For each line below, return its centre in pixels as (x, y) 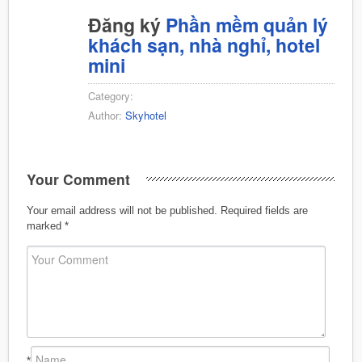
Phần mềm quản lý (247, 24)
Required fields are (262, 210)
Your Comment (78, 179)
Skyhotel (146, 115)
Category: (111, 95)
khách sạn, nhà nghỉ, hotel (204, 44)
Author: (107, 115)
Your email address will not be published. (122, 210)
